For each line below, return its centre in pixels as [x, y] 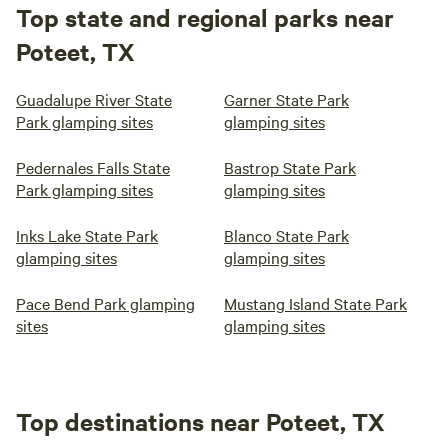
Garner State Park [286, 99]
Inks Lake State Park [87, 235]
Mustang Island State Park [315, 303]
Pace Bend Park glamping [105, 303]
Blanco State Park [286, 235]
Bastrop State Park [290, 167]
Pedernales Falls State [93, 167]
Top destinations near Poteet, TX [200, 421]
